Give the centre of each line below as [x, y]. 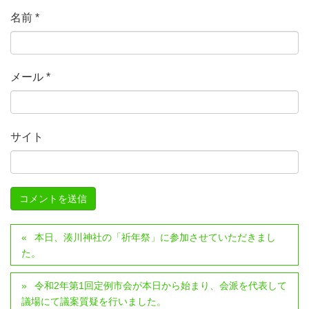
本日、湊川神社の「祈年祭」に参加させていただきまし [156, 237]
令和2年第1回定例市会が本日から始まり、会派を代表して [161, 285]
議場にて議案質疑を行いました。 [94, 301]
